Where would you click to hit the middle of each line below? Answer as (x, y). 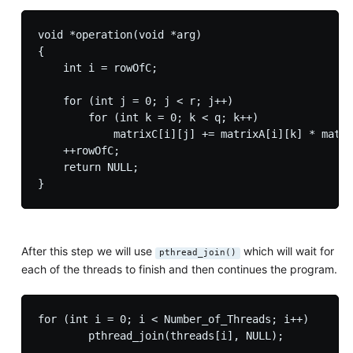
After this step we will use (88, 251)
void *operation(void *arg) (119, 35)
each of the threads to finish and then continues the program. (179, 269)
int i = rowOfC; (97, 68)
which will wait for (287, 251)
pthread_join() (197, 253)
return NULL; (88, 167)
